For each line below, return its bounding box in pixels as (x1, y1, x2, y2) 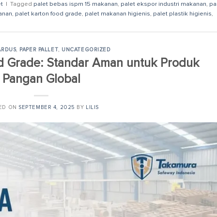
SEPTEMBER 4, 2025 (18, 104, 75, 110)
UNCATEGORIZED (62, 46, 111, 53)
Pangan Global (2, 71, 80, 87)
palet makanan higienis (85, 9, 150, 17)
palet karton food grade (15, 9, 82, 17)
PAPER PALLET (19, 46, 59, 53)
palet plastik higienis (153, 9, 212, 17)
